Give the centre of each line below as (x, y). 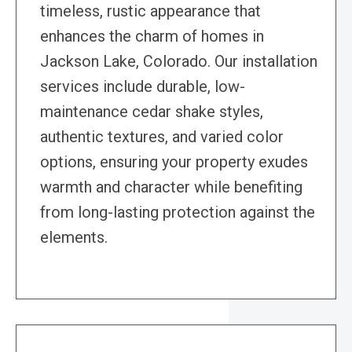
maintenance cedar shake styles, (152, 112)
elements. (74, 238)
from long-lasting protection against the (178, 213)
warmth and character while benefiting (171, 187)
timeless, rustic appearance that (150, 11)
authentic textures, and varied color (162, 137)
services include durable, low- (143, 87)
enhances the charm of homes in (152, 37)
